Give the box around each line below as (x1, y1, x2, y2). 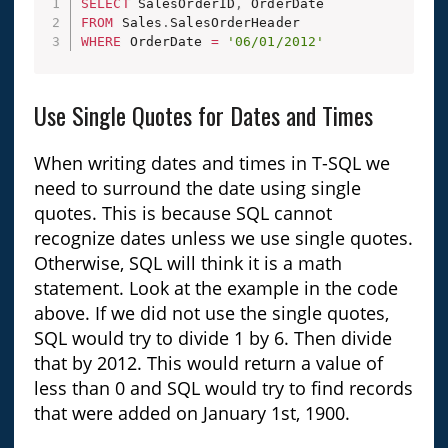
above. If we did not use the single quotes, (33, 300, 389, 325)
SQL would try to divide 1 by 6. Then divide (33, 325, 392, 350)
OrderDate (121, 33, 211, 49)
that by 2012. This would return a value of (33, 350, 383, 375)
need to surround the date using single (33, 175, 361, 200)
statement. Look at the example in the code (33, 275, 398, 300)
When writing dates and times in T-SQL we (33, 150, 390, 175)
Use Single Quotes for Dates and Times (33, 96, 373, 133)
